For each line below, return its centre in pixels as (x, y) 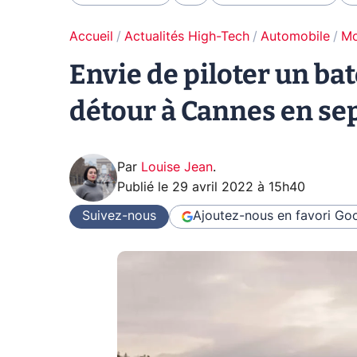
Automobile (295, 36)
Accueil (91, 36)
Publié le (145, 187)
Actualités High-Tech (187, 36)
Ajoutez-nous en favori (262, 216)
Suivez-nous (119, 216)
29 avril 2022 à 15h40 (239, 187)
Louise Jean (177, 167)
